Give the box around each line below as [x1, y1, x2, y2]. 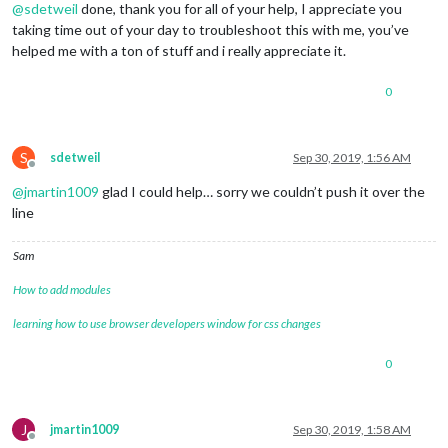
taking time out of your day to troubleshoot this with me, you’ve [12, 21, 409, 39]
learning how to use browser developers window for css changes [13, 316, 321, 332]
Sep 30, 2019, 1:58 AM [293, 422, 411, 438]
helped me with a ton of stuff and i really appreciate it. [12, 42, 346, 60]
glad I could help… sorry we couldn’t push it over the [99, 183, 425, 201]
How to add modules [13, 282, 111, 298]
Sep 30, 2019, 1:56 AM [293, 150, 411, 166]
